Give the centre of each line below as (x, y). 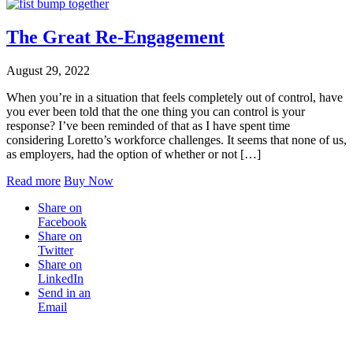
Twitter (56, 251)
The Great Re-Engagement (115, 37)
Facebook (62, 222)
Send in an (64, 293)
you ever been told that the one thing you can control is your (156, 112)
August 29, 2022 (48, 71)
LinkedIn (61, 279)
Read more (33, 181)
